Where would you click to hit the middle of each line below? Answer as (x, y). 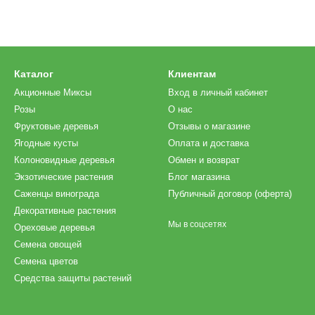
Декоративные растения (65, 211)
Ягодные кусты (46, 143)
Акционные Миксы (53, 92)
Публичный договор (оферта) (230, 194)
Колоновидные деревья (64, 160)
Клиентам (192, 74)
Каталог (34, 74)
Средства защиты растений (73, 278)
